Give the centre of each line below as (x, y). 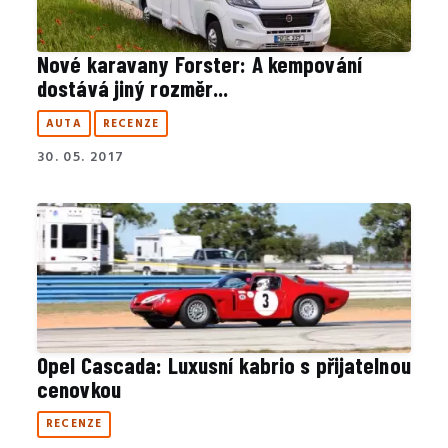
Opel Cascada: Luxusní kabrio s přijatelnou (224, 364)
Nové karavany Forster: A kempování (199, 64)
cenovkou (79, 388)
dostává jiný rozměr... (133, 88)
